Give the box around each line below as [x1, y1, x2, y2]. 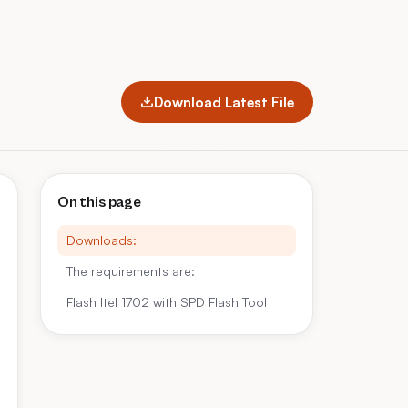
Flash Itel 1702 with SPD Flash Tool [66, 294, 267, 310]
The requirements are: [66, 263, 195, 279]
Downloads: [66, 232, 137, 248]
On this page [57, 193, 141, 211]
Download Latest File [154, 92, 294, 111]
